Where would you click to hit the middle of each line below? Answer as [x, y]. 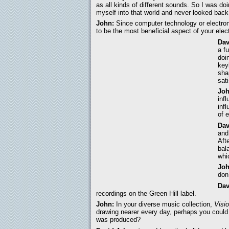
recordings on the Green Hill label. [146, 193]
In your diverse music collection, [165, 204]
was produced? [118, 220]
